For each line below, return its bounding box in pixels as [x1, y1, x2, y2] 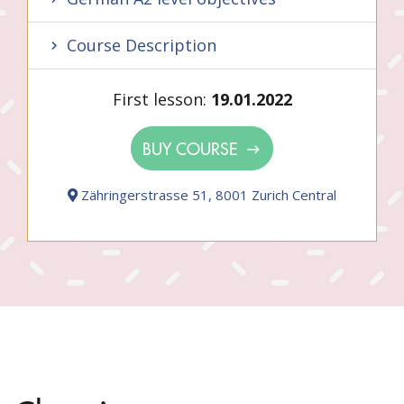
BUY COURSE [142, 137, 242, 160]
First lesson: [112, 88, 211, 110]
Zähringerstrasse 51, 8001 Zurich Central [78, 186, 336, 204]
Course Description [62, 34, 216, 56]
